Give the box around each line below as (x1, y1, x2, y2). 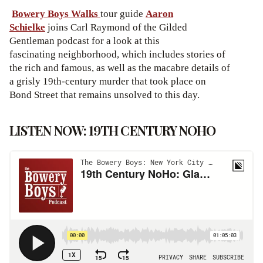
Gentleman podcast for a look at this (9, 35, 160, 48)
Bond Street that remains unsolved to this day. (9, 89, 202, 102)
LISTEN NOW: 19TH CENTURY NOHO (9, 121, 216, 139)
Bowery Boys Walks (12, 8, 98, 21)
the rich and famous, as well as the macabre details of (9, 62, 230, 75)
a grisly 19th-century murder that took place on (9, 75, 206, 88)
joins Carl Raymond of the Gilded (45, 21, 187, 34)
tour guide (100, 8, 146, 21)
